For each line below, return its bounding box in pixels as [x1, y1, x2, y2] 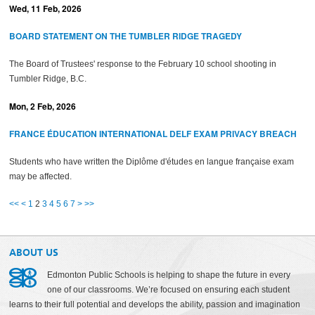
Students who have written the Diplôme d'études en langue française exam [9, 157, 295, 167]
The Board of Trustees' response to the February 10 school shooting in [9, 59, 277, 69]
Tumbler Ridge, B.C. [9, 74, 87, 84]
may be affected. [9, 172, 72, 181]
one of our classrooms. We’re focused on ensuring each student [47, 285, 290, 295]
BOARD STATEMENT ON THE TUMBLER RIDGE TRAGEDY [9, 30, 243, 42]
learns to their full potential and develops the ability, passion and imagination [9, 300, 301, 310]
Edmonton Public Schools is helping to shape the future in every [47, 270, 291, 281]
